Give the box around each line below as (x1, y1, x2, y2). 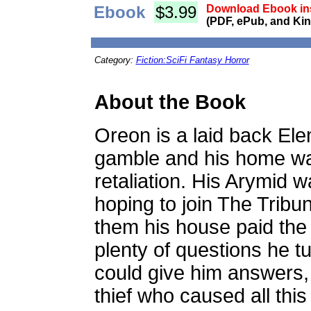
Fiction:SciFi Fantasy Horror (135, 55, 249, 65)
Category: (94, 55, 136, 65)
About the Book (94, 91, 246, 113)
